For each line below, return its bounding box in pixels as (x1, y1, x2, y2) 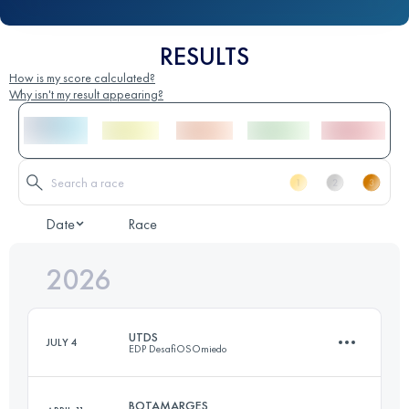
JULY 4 (47, 335, 78, 351)
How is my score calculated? (9, 69, 155, 87)
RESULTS (160, 40, 249, 73)
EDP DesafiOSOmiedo (129, 341, 226, 357)
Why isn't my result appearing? (9, 86, 163, 103)
